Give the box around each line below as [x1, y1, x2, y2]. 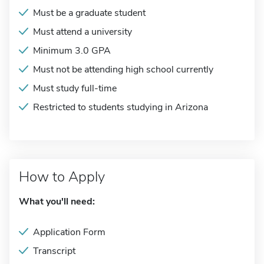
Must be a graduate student [33, 6, 146, 19]
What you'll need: [19, 195, 95, 208]
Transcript [33, 245, 75, 258]
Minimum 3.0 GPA [33, 44, 111, 57]
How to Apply [19, 167, 105, 186]
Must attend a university [33, 25, 132, 38]
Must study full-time [33, 82, 117, 95]
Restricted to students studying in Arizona [33, 101, 208, 114]
